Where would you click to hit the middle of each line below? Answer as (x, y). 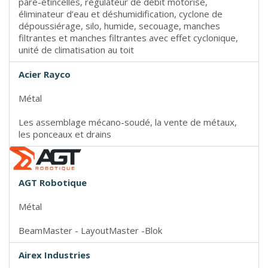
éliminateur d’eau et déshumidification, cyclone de (121, 14)
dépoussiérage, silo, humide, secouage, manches (119, 26)
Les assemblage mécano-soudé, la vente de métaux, (128, 122)
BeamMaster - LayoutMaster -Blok (90, 230)
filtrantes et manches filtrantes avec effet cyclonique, (128, 38)
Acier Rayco (45, 74)
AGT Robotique (53, 182)
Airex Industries (54, 255)
